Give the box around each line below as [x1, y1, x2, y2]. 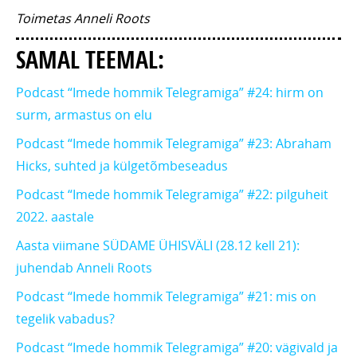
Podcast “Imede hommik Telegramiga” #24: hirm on [16, 84, 324, 102]
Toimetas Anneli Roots [16, 10, 150, 28]
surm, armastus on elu [16, 106, 152, 124]
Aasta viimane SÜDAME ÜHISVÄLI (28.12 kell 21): [16, 237, 300, 255]
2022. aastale [16, 208, 94, 226]
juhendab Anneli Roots [16, 259, 152, 277]
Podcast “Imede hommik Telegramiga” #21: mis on [16, 288, 316, 306]
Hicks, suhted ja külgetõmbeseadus [16, 157, 228, 175]
